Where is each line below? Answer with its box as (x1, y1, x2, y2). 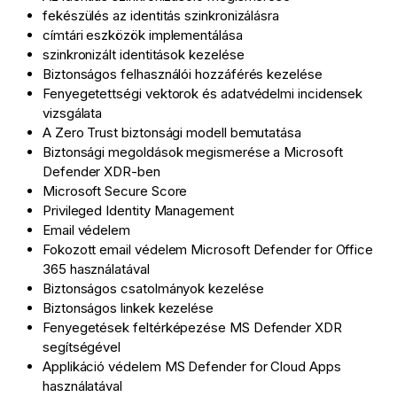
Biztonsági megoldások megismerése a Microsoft (43, 144, 343, 161)
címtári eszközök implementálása (43, 27, 243, 44)
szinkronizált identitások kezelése (43, 46, 245, 64)
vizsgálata (43, 105, 103, 122)
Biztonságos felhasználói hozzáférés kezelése (43, 66, 323, 83)
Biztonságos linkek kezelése (43, 300, 214, 317)
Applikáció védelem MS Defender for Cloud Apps (43, 358, 341, 376)
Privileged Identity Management (43, 202, 234, 220)
